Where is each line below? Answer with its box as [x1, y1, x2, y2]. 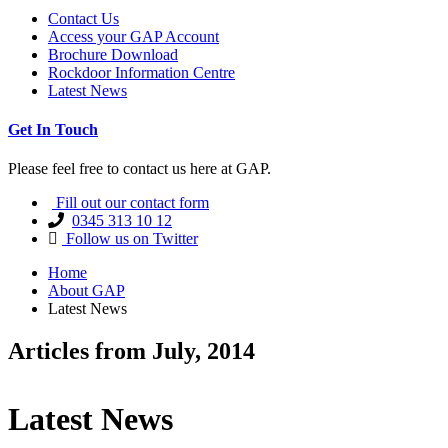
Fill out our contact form [52, 194, 209, 212]
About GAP [48, 282, 125, 300]
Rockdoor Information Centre [48, 63, 235, 81]
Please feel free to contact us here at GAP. [8, 160, 271, 178]
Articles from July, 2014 [8, 338, 255, 364]
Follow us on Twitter [62, 230, 198, 248]
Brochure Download [48, 45, 178, 63]
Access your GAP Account [48, 27, 219, 45]
